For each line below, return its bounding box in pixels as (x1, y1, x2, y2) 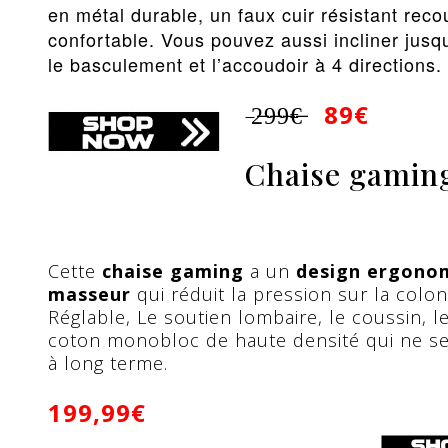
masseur (48, 282, 131, 306)
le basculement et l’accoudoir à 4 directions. (48, 51, 442, 77)
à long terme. (48, 351, 168, 375)
